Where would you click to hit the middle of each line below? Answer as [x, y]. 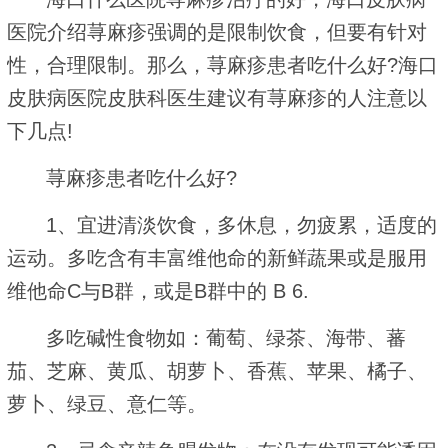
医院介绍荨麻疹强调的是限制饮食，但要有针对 [217, 31]
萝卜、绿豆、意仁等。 [107, 403]
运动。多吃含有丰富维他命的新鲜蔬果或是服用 [217, 257]
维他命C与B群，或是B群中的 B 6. [158, 290]
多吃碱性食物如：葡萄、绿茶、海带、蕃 [226, 337]
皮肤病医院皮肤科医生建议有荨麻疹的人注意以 [217, 97]
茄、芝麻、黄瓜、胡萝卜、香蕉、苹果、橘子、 [217, 370]
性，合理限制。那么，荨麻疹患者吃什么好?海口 [222, 64]
